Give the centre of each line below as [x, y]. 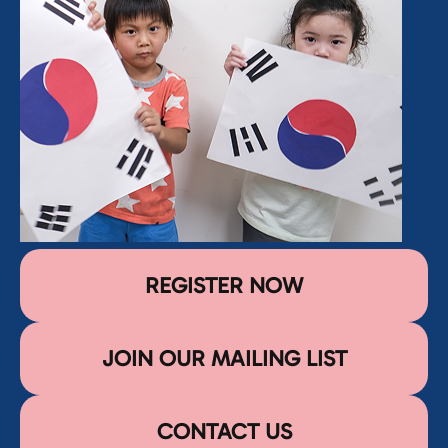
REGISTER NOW [224, 285]
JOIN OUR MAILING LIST [224, 358]
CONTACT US [224, 431]
